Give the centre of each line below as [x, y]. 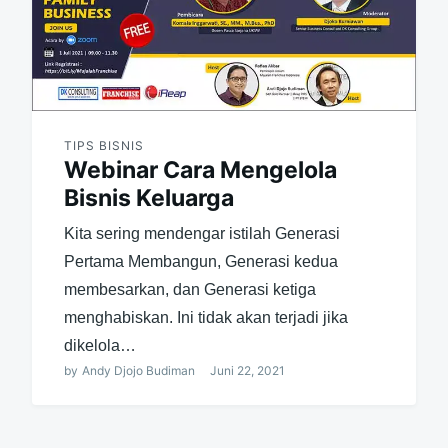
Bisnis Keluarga [148, 198]
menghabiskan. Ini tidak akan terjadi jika [205, 318]
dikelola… [99, 346]
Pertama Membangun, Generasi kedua [200, 262]
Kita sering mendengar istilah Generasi [201, 234]
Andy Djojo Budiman [138, 371]
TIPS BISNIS [103, 146]
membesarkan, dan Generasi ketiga [189, 290]
